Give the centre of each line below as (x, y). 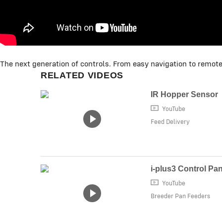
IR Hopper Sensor (185, 94)
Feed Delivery (170, 122)
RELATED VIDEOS (82, 75)
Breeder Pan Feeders (181, 196)
